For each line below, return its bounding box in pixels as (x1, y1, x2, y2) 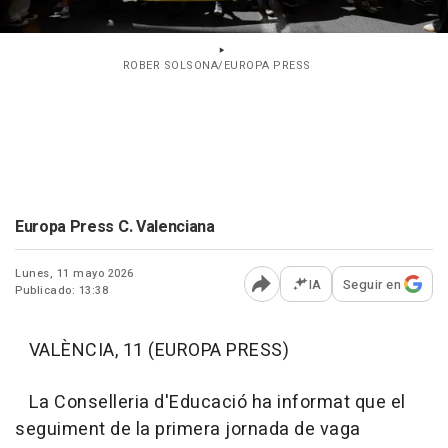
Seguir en (342, 274, 401, 294)
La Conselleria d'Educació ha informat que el (15, 388, 406, 416)
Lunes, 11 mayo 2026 (15, 264, 134, 282)
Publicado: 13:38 (15, 281, 108, 299)
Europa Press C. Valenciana (15, 214, 215, 239)
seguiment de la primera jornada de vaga (15, 415, 361, 443)
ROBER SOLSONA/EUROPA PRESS (122, 56, 311, 74)
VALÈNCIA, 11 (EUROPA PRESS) (15, 336, 289, 364)
